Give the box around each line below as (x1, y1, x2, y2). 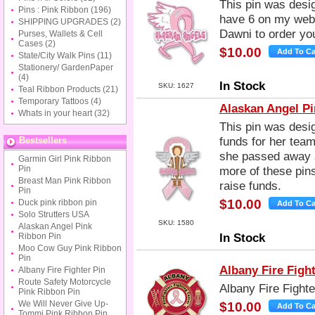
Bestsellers (19, 135, 67, 146)
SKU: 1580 (158, 219, 195, 226)
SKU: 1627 (158, 82, 195, 89)
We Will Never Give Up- (18, 299, 108, 309)
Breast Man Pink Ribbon (18, 176, 111, 186)
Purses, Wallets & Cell (18, 29, 103, 39)
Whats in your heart (18, 108, 94, 118)
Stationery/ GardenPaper (18, 63, 113, 72)
